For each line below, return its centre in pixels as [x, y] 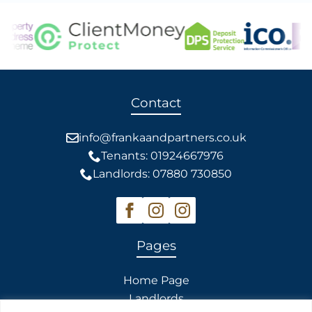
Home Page [156, 280]
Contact [156, 102]
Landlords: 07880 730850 [162, 173]
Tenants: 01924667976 [162, 155]
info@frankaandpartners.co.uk [162, 137]
